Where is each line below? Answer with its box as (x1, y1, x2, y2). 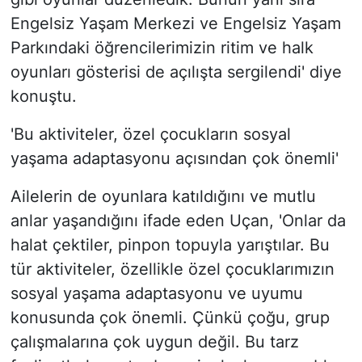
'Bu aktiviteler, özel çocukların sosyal (10, 124, 291, 145)
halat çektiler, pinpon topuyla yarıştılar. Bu (10, 235, 330, 255)
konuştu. (10, 86, 77, 107)
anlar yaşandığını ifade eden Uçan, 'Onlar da (10, 211, 346, 231)
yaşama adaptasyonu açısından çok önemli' (10, 149, 339, 169)
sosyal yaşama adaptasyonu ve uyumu (10, 284, 303, 304)
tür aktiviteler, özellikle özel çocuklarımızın (10, 259, 335, 280)
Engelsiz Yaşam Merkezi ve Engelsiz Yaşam (10, 14, 341, 34)
